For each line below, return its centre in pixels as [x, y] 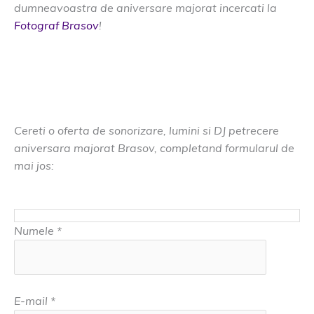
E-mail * [35, 301]
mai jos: [34, 165]
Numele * [38, 231]
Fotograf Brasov [56, 25]
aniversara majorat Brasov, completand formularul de [154, 148]
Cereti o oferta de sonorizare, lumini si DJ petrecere [146, 130]
